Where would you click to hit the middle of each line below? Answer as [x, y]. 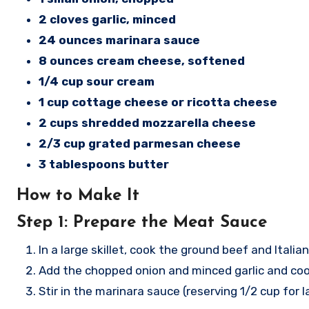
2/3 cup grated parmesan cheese [140, 143]
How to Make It [78, 196]
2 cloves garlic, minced [107, 19]
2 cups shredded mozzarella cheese [147, 123]
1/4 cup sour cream [97, 81]
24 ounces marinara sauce [119, 40]
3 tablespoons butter [104, 164]
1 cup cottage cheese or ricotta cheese [158, 102]
